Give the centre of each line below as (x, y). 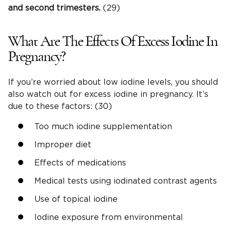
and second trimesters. (54, 8)
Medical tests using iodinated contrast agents (126, 181)
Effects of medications (80, 163)
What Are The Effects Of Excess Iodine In (113, 42)
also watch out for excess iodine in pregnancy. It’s (108, 95)
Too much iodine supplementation (103, 127)
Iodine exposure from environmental (109, 218)
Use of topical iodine (76, 200)
